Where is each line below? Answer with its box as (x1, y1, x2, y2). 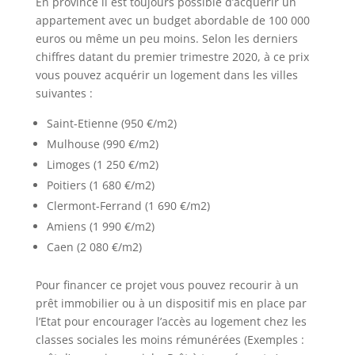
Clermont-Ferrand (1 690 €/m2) (46, 198, 210, 214)
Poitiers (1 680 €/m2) (46, 177, 155, 193)
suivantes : (35, 86, 93, 101)
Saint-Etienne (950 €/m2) (46, 116, 177, 132)
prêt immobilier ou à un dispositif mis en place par (35, 296, 307, 311)
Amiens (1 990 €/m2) (46, 219, 155, 235)
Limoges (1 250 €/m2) (46, 157, 158, 173)
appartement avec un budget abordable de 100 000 (35, 13, 310, 29)
